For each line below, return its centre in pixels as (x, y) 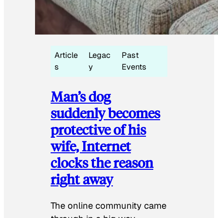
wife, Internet (91, 146)
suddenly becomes (105, 113)
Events (134, 67)
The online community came (109, 205)
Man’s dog (81, 96)
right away (82, 179)
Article (66, 55)
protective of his (98, 129)
